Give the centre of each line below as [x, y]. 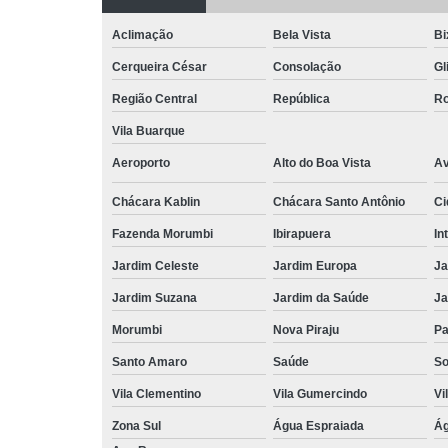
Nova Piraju [306, 330]
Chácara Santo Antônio [339, 202]
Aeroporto [141, 163]
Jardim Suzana [154, 298]
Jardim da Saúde [321, 298]
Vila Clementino [156, 394]
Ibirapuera [302, 234]
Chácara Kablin [156, 202]
